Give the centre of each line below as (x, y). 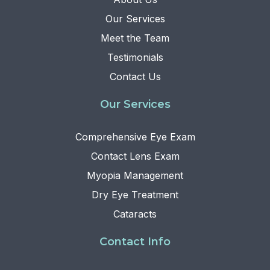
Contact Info (135, 242)
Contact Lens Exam (135, 156)
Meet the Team (135, 38)
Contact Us (135, 77)
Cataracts (135, 214)
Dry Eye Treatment (135, 195)
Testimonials (135, 58)
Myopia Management (135, 176)
